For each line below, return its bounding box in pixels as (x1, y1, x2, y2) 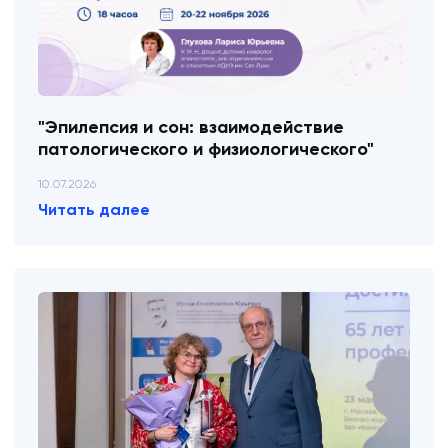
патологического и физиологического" (38, 137, 374, 160)
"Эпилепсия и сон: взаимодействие (38, 115, 344, 138)
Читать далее (38, 199, 150, 219)
